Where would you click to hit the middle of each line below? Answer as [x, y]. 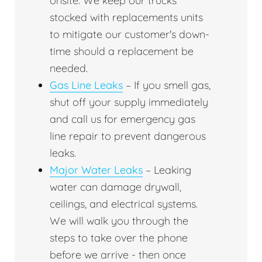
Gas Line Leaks [86, 85]
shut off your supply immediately [129, 102]
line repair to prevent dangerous [128, 136]
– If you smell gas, [167, 85]
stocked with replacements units [126, 18]
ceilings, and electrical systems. [124, 204]
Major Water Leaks [96, 170]
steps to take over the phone [119, 238]
